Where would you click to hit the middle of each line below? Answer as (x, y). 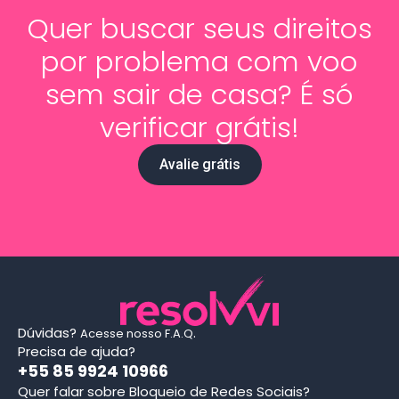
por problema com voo (199, 62)
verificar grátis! (199, 128)
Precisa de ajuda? (77, 352)
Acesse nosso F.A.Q (137, 334)
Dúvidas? (49, 333)
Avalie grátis (199, 165)
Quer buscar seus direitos (199, 29)
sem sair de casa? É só (199, 95)
